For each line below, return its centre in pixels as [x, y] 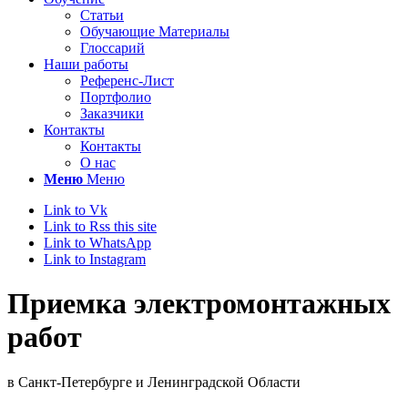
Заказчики [112, 113]
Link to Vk [76, 210]
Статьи [102, 15]
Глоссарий [112, 48]
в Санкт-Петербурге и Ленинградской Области [154, 382]
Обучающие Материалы [155, 31]
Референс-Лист [127, 81]
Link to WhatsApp [97, 243]
